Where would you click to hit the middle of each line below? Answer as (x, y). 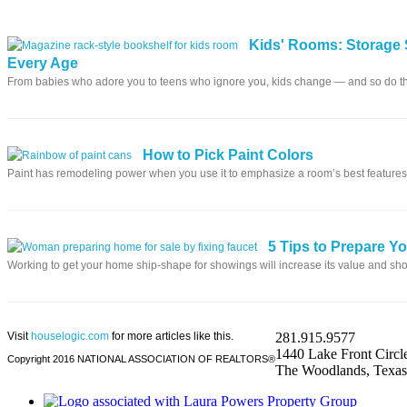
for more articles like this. (171, 337)
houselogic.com (70, 337)
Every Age (43, 64)
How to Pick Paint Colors (228, 155)
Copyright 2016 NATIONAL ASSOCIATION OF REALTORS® (141, 359)
